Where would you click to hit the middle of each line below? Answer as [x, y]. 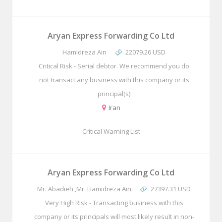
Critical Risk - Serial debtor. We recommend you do [114, 66]
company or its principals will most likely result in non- [114, 217]
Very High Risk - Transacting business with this [114, 203]
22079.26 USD [146, 52]
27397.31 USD [170, 189]
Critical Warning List [111, 131]
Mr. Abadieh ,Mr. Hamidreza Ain [84, 189]
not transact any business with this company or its [114, 80]
